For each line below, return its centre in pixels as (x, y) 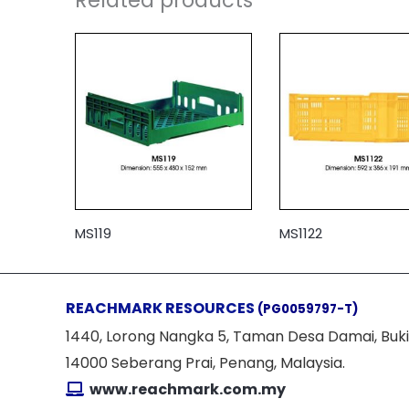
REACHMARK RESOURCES (162, 309)
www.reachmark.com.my (186, 390)
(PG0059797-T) (308, 309)
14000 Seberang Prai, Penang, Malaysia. (205, 363)
